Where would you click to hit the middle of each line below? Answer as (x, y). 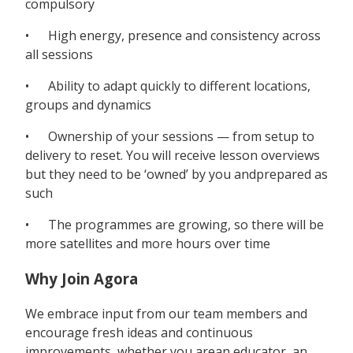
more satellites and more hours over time (148, 243)
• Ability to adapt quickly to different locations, (168, 85)
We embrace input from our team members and (166, 314)
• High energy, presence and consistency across (173, 35)
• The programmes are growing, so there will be (175, 224)
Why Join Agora (82, 278)
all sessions (59, 54)
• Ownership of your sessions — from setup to (170, 136)
